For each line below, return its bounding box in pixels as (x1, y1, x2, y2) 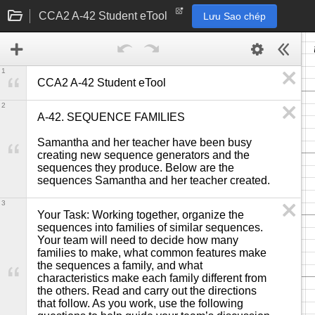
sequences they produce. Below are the (37, 162, 234, 174)
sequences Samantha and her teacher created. (37, 174, 270, 186)
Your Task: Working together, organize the (37, 209, 244, 221)
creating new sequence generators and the (37, 149, 250, 161)
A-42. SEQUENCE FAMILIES (37, 111, 185, 123)
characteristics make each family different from (37, 272, 266, 284)
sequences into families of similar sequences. (37, 221, 263, 233)
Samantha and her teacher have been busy (37, 136, 252, 148)
